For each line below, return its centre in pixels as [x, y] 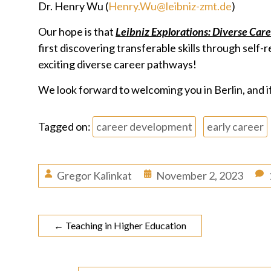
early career [235, 126]
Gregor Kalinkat [94, 175]
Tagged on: [65, 126]
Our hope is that [77, 31]
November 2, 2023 [200, 175]
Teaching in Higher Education [125, 225]
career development [144, 126]
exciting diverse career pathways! [117, 64]
